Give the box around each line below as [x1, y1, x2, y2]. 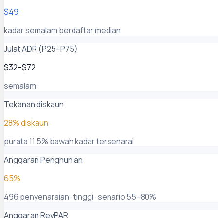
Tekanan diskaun [4, 98, 64, 109]
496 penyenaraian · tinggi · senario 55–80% [4, 191, 156, 202]
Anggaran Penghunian [4, 154, 83, 165]
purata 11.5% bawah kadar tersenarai [4, 135, 134, 146]
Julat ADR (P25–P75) [4, 43, 78, 54]
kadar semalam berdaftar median [4, 24, 121, 36]
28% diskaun [4, 117, 48, 128]
